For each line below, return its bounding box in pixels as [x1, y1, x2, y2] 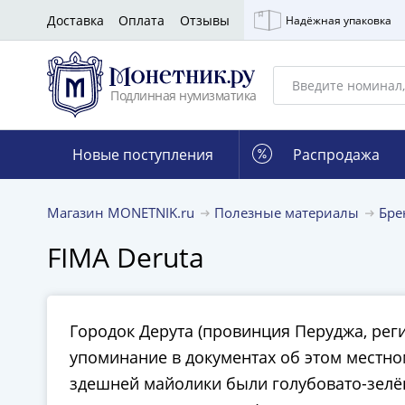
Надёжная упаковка [286, 13, 392, 28]
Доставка [47, 12, 104, 29]
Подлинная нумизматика [110, 87, 257, 104]
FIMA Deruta [47, 239, 204, 276]
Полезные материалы [214, 203, 363, 221]
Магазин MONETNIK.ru [47, 203, 198, 221]
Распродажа [292, 145, 380, 165]
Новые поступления [72, 145, 214, 165]
